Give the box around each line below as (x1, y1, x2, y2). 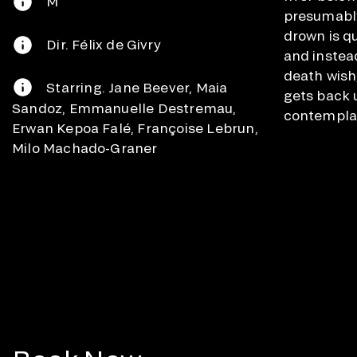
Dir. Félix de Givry (46, 36, 161, 52)
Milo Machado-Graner (12, 140, 158, 156)
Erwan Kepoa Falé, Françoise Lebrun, (12, 120, 258, 136)
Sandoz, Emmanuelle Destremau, (12, 100, 237, 116)
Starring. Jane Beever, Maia (46, 79, 228, 95)
